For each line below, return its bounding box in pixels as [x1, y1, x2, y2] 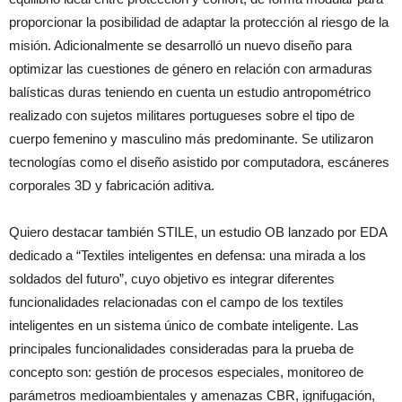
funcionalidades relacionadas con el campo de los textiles [9, 294, 344, 310]
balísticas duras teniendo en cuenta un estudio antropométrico [9, 84, 371, 100]
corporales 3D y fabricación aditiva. [9, 178, 214, 193]
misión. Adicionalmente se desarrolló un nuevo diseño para [9, 38, 352, 53]
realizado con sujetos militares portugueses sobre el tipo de [9, 108, 354, 123]
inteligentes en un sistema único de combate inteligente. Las [9, 318, 359, 333]
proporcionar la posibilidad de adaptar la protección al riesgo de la [9, 14, 389, 30]
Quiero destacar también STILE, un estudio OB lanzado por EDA [9, 224, 387, 240]
